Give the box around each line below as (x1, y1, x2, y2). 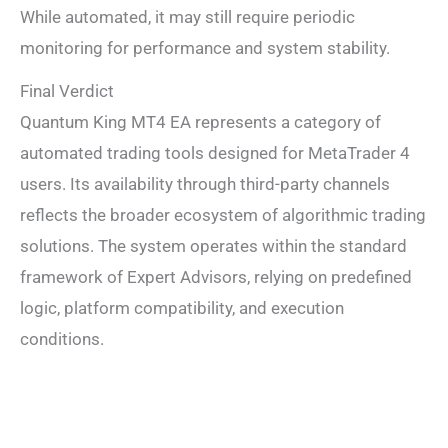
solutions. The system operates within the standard (20, 235, 407, 256)
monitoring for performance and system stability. (20, 38, 390, 59)
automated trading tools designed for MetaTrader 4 (20, 142, 410, 163)
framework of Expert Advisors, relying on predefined (20, 266, 412, 287)
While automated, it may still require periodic (20, 7, 355, 28)
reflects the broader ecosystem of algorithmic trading (20, 204, 426, 225)
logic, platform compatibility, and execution (20, 297, 344, 318)
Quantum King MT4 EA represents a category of (20, 111, 381, 132)
